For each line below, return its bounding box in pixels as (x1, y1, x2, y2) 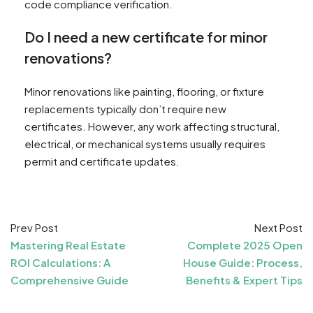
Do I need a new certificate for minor (24, 28, 268, 46)
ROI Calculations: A (10, 256, 110, 270)
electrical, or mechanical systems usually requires (24, 137, 265, 151)
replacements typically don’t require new (24, 102, 226, 116)
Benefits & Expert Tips (186, 273, 303, 287)
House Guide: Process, (183, 256, 303, 270)
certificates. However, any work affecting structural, (24, 119, 279, 133)
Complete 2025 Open (187, 238, 303, 252)
